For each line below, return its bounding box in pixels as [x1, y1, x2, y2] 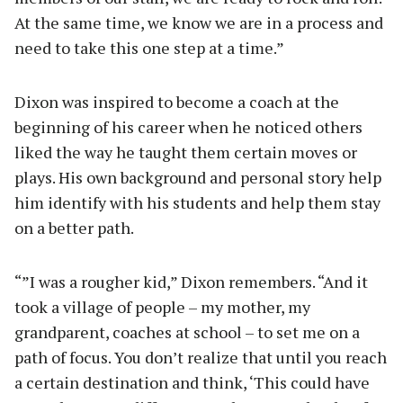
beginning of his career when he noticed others [14, 116, 363, 138]
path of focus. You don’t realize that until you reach [14, 346, 387, 368]
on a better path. [14, 217, 134, 238]
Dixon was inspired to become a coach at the [14, 91, 339, 112]
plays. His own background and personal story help [14, 166, 381, 188]
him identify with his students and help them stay [14, 192, 381, 213]
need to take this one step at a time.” [14, 37, 284, 58]
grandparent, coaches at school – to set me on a [14, 321, 360, 343]
